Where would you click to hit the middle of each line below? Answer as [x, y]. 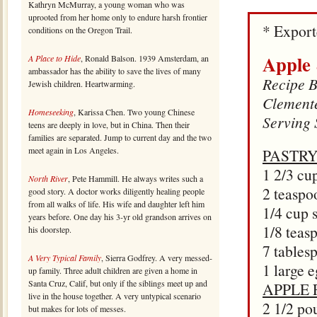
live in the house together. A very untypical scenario [115, 296]
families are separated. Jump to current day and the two [120, 137]
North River [48, 178]
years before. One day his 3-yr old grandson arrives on [120, 217]
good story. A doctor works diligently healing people [116, 191]
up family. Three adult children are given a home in [113, 270]
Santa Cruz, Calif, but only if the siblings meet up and [118, 283]
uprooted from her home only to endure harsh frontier [118, 17]
